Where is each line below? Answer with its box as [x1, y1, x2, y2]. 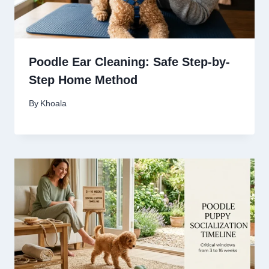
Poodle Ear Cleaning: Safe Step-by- [29, 55, 230, 68]
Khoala [40, 98, 67, 108]
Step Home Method [29, 73, 138, 86]
